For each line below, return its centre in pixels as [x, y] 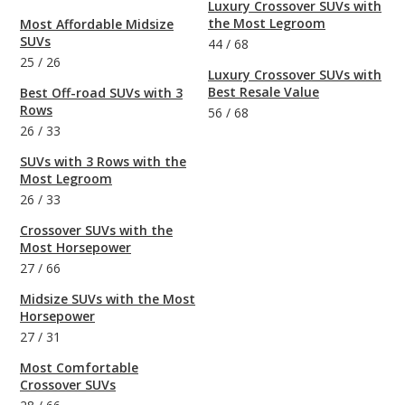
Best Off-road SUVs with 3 [101, 93]
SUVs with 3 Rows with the [103, 162]
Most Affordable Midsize [97, 24]
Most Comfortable [79, 368]
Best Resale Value [264, 92]
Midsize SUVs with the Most [108, 299]
